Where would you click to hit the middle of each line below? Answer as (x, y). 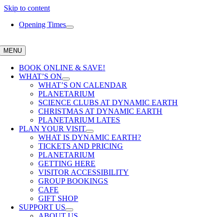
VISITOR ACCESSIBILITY (84, 172)
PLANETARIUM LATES (79, 120)
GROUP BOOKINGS (73, 181)
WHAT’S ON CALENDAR (83, 85)
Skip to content (27, 8)
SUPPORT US (42, 207)
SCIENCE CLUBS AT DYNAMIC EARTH (108, 102)
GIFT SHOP (58, 198)
